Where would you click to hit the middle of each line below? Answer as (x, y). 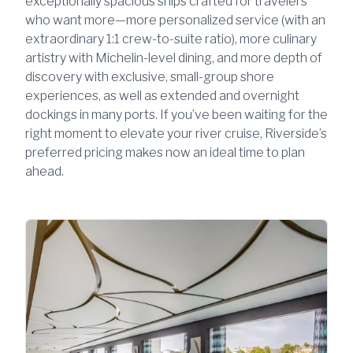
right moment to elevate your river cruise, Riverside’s (176, 133)
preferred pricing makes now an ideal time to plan (165, 152)
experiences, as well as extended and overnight (162, 95)
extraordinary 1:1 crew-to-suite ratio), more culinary (171, 39)
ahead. (45, 171)
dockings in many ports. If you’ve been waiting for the (176, 114)
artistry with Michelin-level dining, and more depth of (174, 58)
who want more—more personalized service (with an (175, 20)
